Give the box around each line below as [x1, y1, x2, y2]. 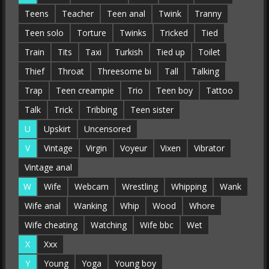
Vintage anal [24, 162, 72, 173]
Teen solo [24, 27, 64, 38]
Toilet [198, 46, 220, 58]
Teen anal [106, 8, 145, 19]
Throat [57, 65, 84, 77]
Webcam [74, 181, 109, 192]
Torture [76, 27, 106, 38]
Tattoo [205, 85, 233, 96]
